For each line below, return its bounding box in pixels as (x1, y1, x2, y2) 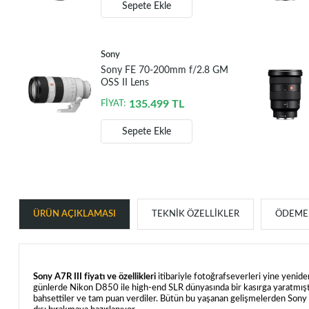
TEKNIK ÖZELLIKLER (151, 210, 239, 219)
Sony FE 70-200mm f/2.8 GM (100, 66, 228, 76)
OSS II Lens (100, 78, 149, 88)
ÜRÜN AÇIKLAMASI (32, 210, 116, 219)
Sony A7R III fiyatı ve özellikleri (32, 272, 156, 282)
